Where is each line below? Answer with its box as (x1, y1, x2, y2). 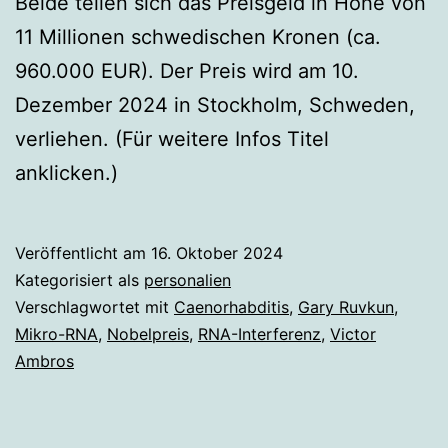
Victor (330, 324, 376, 345)
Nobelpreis (107, 324, 189, 345)
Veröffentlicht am (15, 243, 151, 264)
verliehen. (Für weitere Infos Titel (15, 127, 329, 152)
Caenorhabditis (174, 297, 289, 318)
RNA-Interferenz (198, 324, 321, 345)
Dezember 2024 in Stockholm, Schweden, (15, 93, 415, 118)
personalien (144, 270, 231, 291)
